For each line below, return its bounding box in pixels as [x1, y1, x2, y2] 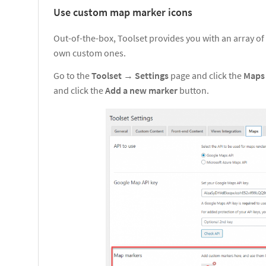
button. [178, 84, 209, 97]
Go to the [53, 69, 91, 82]
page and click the [170, 69, 243, 82]
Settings [135, 69, 170, 82]
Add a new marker [105, 84, 178, 97]
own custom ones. [53, 47, 126, 59]
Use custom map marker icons [53, 5, 192, 20]
